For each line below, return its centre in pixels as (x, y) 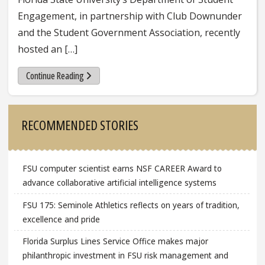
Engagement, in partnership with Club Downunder (130, 16)
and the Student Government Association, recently (129, 33)
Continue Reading (55, 75)
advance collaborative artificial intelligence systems (119, 183)
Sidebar (33, 113)
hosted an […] (48, 49)
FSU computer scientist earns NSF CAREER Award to (122, 169)
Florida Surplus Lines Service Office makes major (115, 241)
